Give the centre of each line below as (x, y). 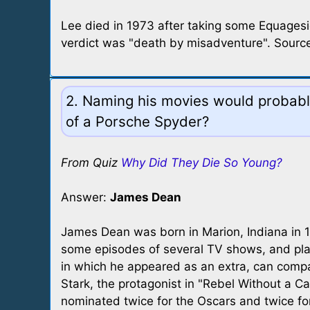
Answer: (85, 197)
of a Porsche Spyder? (137, 121)
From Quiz (91, 163)
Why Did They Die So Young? (202, 163)
